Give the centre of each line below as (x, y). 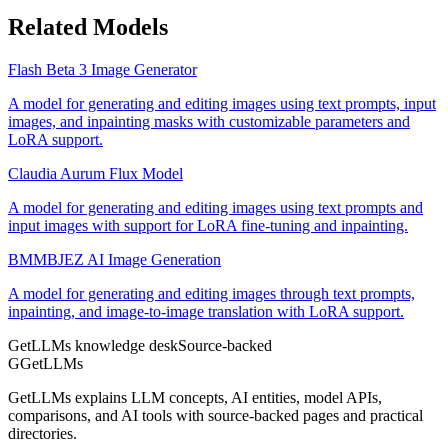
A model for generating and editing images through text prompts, (211, 294)
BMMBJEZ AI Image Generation (114, 260)
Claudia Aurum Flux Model (95, 174)
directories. (42, 434)
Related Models (88, 27)
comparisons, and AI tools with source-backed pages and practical (215, 416)
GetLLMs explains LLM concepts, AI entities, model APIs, (195, 398)
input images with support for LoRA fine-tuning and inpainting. (208, 226)
